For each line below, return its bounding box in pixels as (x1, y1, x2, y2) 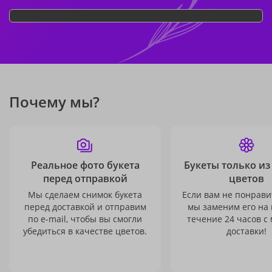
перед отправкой (42, 172, 127, 185)
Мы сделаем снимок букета (28, 189, 142, 200)
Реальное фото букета (30, 158, 140, 172)
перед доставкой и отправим (24, 201, 146, 212)
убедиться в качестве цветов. (23, 225, 147, 237)
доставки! (226, 225, 267, 237)
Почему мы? (9, 92, 100, 112)
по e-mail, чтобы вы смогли (28, 213, 142, 225)
